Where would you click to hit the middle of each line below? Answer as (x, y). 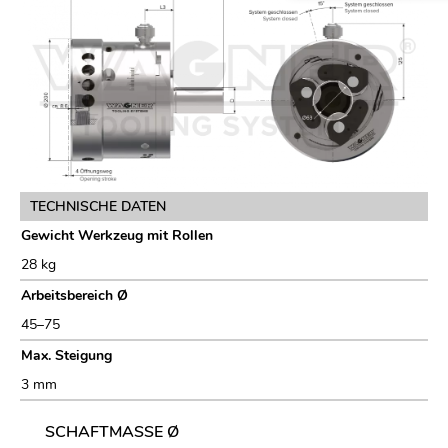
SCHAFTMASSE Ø (111, 432)
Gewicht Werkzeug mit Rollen (117, 236)
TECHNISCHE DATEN (98, 207)
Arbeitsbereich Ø (74, 296)
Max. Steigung (66, 356)
